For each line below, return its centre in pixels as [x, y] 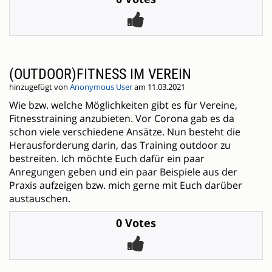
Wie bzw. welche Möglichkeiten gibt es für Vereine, [123, 105]
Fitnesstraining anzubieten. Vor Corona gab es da [122, 119]
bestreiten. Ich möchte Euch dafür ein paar [107, 159]
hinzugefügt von [39, 87]
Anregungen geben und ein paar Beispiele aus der [123, 172]
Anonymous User [101, 87]
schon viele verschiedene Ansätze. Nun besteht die [125, 132]
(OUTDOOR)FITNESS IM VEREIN [100, 74]
